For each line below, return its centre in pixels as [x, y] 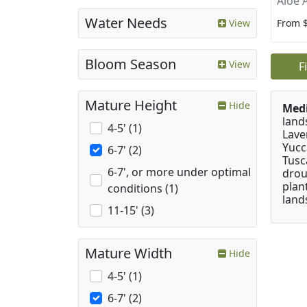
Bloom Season [131, 64]
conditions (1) [143, 189]
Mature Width [128, 254]
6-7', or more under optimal [179, 172]
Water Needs [126, 23]
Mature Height [131, 106]
